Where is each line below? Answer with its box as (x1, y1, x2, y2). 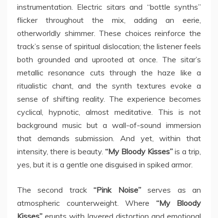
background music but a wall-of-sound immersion (17, 120, 201, 130)
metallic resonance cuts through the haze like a (17, 68, 201, 78)
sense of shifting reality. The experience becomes (17, 94, 201, 104)
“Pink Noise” (93, 185, 141, 195)
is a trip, (173, 146, 201, 157)
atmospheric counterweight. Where (17, 198, 156, 208)
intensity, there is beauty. (17, 146, 105, 157)
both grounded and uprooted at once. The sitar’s (17, 54, 201, 65)
